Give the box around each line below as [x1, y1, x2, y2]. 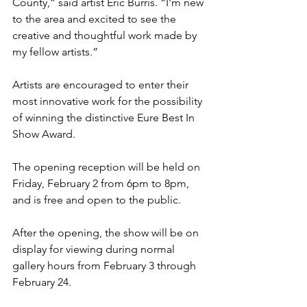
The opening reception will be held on [12, 160, 203, 174]
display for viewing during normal [12, 243, 177, 256]
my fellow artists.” [12, 45, 101, 59]
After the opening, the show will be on [12, 226, 201, 240]
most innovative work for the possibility [12, 95, 205, 108]
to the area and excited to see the [12, 12, 179, 26]
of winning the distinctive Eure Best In [12, 111, 197, 125]
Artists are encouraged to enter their [12, 78, 191, 92]
